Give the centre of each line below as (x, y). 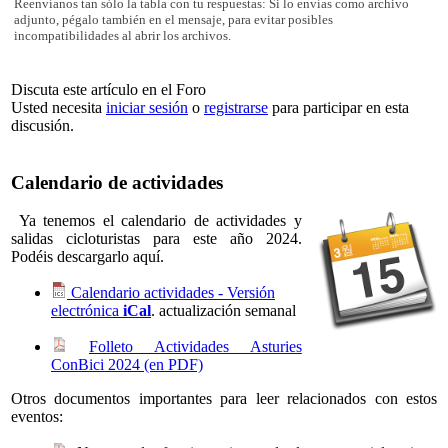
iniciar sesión (147, 107)
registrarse (236, 107)
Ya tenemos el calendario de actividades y (156, 221)
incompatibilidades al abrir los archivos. (122, 36)
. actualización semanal (223, 311)
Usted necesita (58, 107)
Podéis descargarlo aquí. (87, 257)
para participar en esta (338, 107)
